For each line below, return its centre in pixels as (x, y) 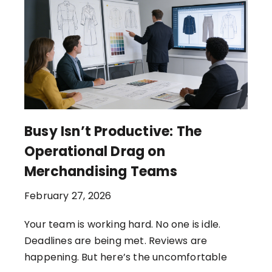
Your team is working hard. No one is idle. (123, 224)
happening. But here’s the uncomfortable (126, 257)
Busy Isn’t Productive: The (113, 131)
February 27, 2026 (68, 195)
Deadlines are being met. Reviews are (116, 240)
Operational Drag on (95, 151)
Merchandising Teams (101, 171)
